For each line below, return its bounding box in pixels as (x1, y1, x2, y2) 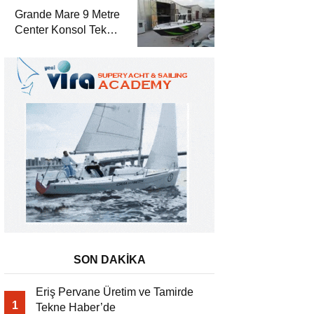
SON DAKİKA (73, 254, 146, 266)
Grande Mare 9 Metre (15, 8, 120, 21)
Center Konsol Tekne (15, 24, 119, 36)
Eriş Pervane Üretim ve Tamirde (36, 286, 193, 299)
